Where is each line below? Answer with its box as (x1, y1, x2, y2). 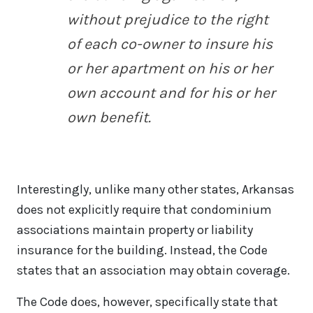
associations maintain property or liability (17, 222, 253, 238)
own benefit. (67, 108, 151, 126)
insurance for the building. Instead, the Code (17, 242, 268, 259)
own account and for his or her (67, 84, 275, 102)
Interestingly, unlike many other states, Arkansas (17, 182, 294, 198)
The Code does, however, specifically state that (17, 294, 278, 310)
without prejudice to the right (67, 10, 268, 29)
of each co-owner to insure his (67, 35, 272, 53)
